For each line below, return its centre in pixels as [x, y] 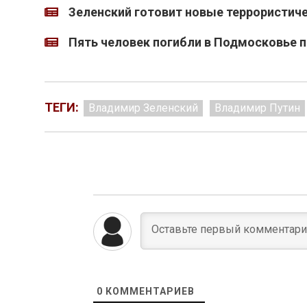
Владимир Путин [257, 108]
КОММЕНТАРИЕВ [148, 291]
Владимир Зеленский [143, 108]
